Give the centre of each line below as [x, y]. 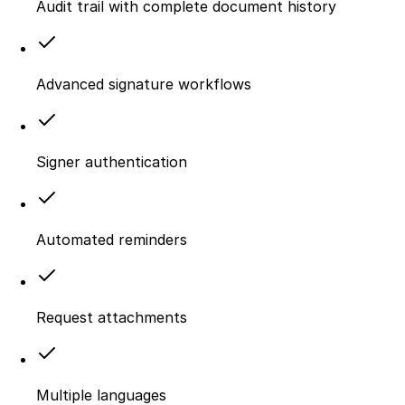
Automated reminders [112, 240]
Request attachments [112, 318]
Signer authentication [112, 162]
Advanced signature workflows [144, 85]
